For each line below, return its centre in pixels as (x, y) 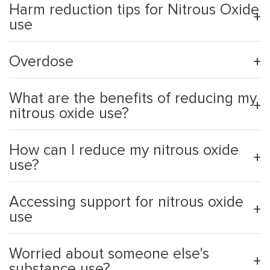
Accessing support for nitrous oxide (126, 202)
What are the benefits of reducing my (133, 99)
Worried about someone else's (109, 254)
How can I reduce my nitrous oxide (124, 150)
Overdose (41, 62)
